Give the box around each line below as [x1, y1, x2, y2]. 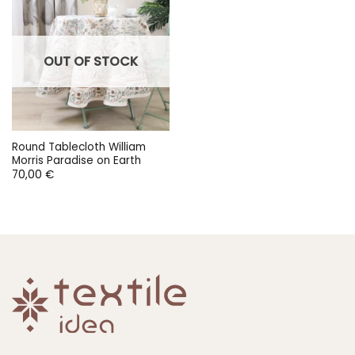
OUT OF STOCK [44, 52, 138, 71]
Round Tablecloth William [11, 139, 146, 155]
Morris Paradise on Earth [11, 153, 141, 168]
